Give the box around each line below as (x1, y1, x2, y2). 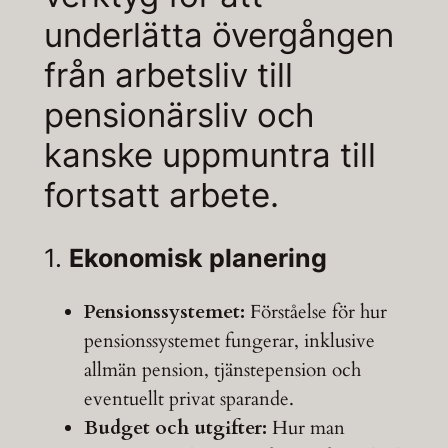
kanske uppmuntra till (43, 135, 376, 176)
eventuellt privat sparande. (83, 385, 294, 412)
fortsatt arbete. (43, 175, 279, 216)
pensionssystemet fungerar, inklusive (83, 327, 375, 354)
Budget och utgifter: (83, 414, 267, 441)
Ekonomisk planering (68, 242, 327, 273)
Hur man (266, 414, 345, 441)
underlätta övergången (43, 15, 394, 56)
